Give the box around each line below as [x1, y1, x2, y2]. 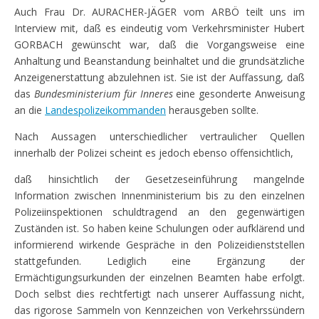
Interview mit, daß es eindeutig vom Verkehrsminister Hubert [14, 21, 305, 35]
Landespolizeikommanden [45, 103, 166, 117]
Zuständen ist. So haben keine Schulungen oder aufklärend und [14, 221, 305, 235]
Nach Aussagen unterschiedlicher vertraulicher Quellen [14, 129, 305, 143]
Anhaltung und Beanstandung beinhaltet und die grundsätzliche [14, 53, 305, 68]
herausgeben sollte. [166, 103, 258, 117]
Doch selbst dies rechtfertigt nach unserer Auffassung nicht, [14, 286, 305, 300]
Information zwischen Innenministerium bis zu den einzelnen [14, 188, 305, 202]
